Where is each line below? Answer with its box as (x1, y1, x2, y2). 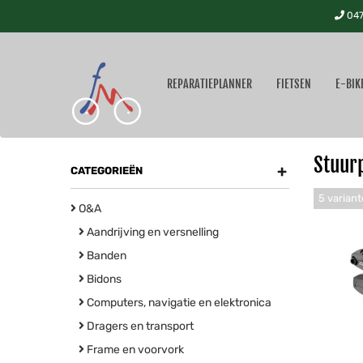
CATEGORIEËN (70, 164, 143, 177)
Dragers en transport (84, 319, 194, 333)
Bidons (84, 272, 122, 286)
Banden (84, 249, 126, 263)
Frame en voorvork (84, 343, 184, 357)
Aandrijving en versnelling (84, 225, 219, 239)
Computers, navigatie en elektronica (84, 296, 271, 310)
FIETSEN (276, 77, 311, 91)
